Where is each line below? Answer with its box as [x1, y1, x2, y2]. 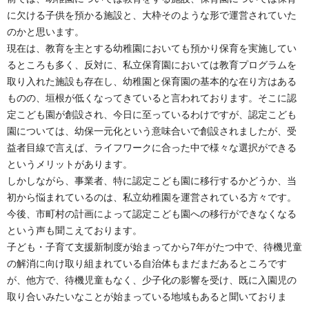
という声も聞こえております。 [7, 224, 142, 236]
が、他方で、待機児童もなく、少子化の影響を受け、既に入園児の [7, 274, 297, 286]
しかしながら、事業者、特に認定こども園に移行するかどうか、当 [7, 175, 297, 186]
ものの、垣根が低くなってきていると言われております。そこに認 [7, 92, 297, 103]
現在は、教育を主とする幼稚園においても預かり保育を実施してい [7, 42, 297, 54]
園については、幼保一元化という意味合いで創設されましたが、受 [7, 125, 297, 137]
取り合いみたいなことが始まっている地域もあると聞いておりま [7, 290, 287, 302]
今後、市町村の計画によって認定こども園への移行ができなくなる [7, 208, 297, 219]
